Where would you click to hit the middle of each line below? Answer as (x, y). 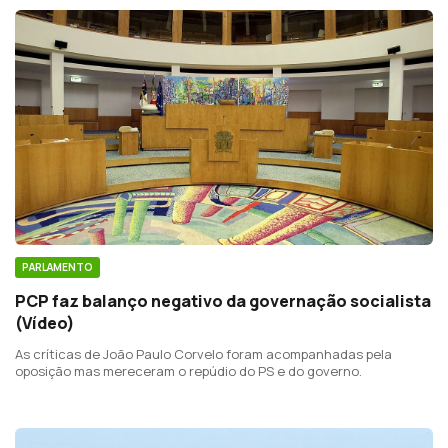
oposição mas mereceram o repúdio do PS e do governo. (188, 371)
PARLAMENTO (57, 267)
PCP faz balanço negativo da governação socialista (223, 301)
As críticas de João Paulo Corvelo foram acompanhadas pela (203, 354)
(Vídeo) (45, 323)
